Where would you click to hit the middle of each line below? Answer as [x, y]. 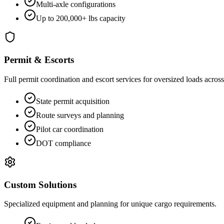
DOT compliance [63, 143]
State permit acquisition [73, 101]
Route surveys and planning [80, 115]
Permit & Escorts [39, 60]
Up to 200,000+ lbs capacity [81, 18]
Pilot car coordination [70, 129]
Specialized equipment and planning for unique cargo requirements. [110, 204]
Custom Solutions [40, 184]
